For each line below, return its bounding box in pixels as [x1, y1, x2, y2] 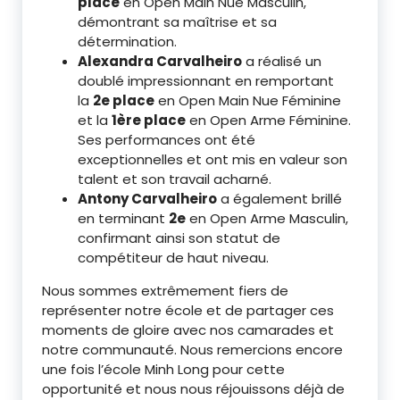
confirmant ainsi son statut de [78, 229, 280, 247]
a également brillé [217, 189, 342, 208]
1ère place [112, 111, 186, 129]
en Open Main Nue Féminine [154, 91, 341, 110]
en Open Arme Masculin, [186, 209, 348, 228]
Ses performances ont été [78, 130, 255, 149]
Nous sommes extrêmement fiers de [42, 281, 288, 300]
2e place [93, 91, 154, 110]
